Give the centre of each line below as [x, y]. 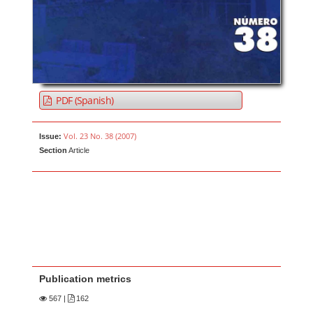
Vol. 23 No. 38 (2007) [100, 136]
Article [79, 150]
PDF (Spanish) [84, 100]
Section [53, 150]
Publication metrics [86, 278]
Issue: [51, 136]
